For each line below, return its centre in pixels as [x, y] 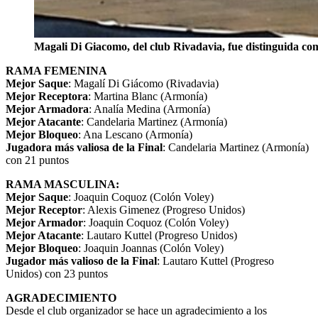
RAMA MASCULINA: [62, 184]
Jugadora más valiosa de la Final [84, 147]
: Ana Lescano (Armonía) [135, 134]
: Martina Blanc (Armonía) [148, 96]
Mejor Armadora [47, 109]
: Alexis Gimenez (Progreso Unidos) [164, 209]
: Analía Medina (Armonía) [149, 109]
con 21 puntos [37, 160]
